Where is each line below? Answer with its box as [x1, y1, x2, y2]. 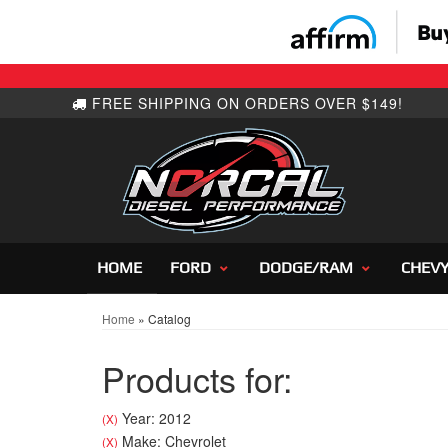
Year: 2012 [118, 408, 191, 429]
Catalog [148, 310, 191, 328]
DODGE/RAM [259, 258, 353, 278]
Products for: [102, 354, 292, 404]
